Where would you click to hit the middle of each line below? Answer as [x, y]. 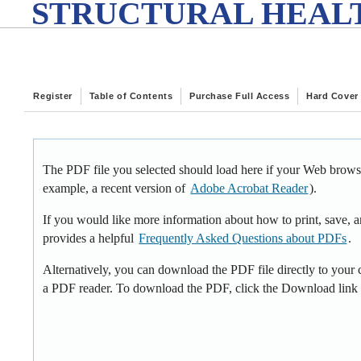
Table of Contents [131, 96]
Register [53, 96]
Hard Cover [332, 96]
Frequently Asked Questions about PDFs [243, 238]
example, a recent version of [116, 189]
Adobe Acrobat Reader [249, 189]
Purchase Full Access [240, 96]
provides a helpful [90, 238]
